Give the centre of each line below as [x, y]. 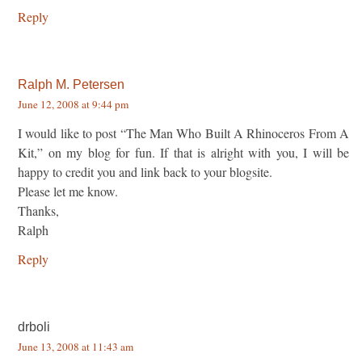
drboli [34, 326]
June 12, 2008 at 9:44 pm [73, 104]
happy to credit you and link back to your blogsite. [145, 171]
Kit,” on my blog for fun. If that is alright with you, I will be [183, 152]
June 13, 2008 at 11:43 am [76, 346]
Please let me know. [68, 191]
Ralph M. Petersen [71, 84]
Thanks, [38, 210]
